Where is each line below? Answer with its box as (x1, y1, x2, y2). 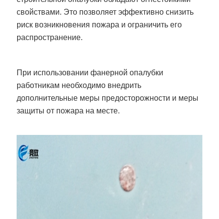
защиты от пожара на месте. (17, 106, 120, 115)
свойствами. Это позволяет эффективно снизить (17, 7, 194, 16)
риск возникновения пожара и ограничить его (17, 20, 182, 29)
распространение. (17, 33, 83, 42)
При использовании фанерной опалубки (17, 68, 164, 77)
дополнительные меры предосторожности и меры (17, 93, 199, 102)
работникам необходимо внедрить (17, 81, 142, 89)
